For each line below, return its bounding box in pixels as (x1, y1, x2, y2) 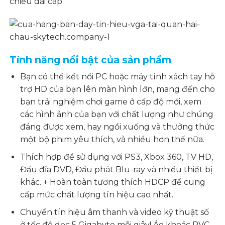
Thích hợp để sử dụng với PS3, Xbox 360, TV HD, (20, 152, 213, 162)
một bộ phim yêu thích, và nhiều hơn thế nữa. (20, 135, 205, 145)
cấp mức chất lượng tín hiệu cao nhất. (20, 189, 174, 199)
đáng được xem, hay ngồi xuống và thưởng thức (20, 122, 215, 132)
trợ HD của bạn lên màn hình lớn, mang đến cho (20, 84, 215, 94)
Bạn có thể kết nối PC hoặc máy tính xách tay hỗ (20, 72, 215, 82)
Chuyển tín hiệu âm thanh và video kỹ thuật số (20, 207, 209, 217)
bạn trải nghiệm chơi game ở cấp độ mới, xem (20, 97, 202, 107)
